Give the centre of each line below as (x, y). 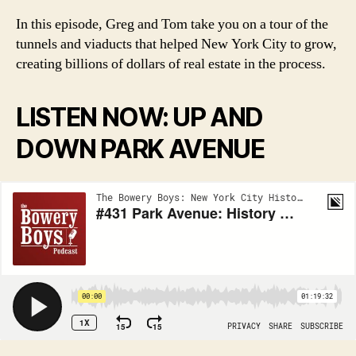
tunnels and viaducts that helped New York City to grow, (176, 44)
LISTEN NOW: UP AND (140, 117)
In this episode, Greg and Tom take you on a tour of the (172, 24)
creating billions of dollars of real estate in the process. (172, 64)
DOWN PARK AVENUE (140, 149)
